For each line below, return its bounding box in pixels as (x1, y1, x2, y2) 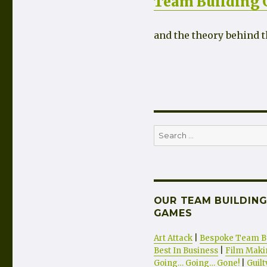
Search (153, 126, 181, 137)
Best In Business (153, 246, 218, 256)
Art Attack (153, 233, 193, 244)
